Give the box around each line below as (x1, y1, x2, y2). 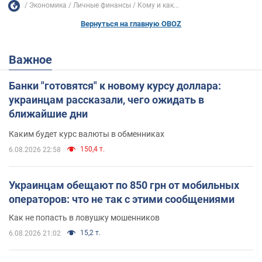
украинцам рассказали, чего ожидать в (9, 93, 204, 106)
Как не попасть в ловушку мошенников (9, 212, 160, 222)
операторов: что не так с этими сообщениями (9, 192, 235, 205)
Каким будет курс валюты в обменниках (9, 129, 164, 139)
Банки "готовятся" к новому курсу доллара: (9, 79, 221, 92)
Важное (16, 52, 52, 67)
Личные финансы (73, 1, 131, 10)
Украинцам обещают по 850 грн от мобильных (9, 178, 239, 191)
